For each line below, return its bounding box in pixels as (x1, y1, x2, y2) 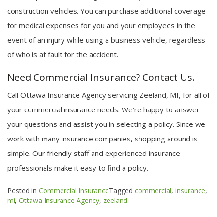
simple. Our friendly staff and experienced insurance (7, 148, 180, 158)
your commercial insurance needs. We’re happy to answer (7, 105, 200, 115)
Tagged (109, 186, 135, 195)
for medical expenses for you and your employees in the (7, 20, 195, 30)
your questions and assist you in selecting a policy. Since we (7, 119, 205, 129)
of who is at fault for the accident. (7, 49, 118, 59)
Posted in (7, 186, 39, 195)
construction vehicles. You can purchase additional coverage (7, 5, 206, 15)
